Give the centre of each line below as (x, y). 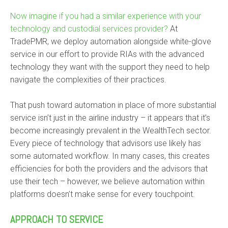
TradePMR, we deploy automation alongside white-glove (111, 41)
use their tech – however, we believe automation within (107, 181)
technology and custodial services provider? (89, 29)
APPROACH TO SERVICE (56, 219)
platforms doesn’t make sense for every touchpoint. (103, 194)
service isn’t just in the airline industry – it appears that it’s (110, 118)
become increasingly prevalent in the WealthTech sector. (111, 131)
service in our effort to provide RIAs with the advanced (107, 54)
